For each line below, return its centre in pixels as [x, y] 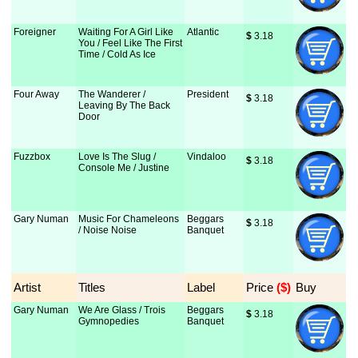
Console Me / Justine [124, 168]
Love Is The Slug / [117, 157]
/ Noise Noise [108, 230]
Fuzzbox [32, 157]
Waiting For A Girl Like [126, 32]
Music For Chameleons [129, 219]
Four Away [37, 94]
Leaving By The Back [125, 105]
